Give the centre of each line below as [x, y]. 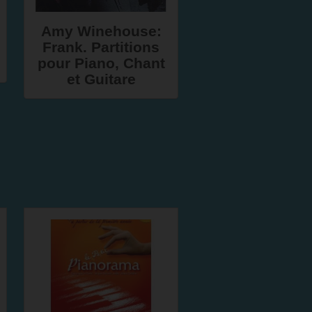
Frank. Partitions [101, 47]
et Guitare [101, 79]
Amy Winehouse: [101, 31]
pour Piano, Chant [101, 63]
